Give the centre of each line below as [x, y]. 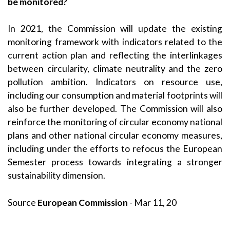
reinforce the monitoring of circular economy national [115, 122]
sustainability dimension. [56, 176]
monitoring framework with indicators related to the [115, 42]
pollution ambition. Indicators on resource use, [115, 82]
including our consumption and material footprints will [115, 95]
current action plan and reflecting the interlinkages [115, 55]
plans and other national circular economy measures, [115, 136]
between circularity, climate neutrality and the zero [115, 69]
